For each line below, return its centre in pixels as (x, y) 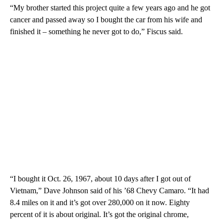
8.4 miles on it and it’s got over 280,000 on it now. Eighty (100, 202)
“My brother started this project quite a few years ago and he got (110, 7)
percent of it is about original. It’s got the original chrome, (99, 214)
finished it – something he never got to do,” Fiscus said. (96, 31)
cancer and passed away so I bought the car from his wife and (106, 19)
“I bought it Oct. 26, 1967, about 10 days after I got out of (100, 178)
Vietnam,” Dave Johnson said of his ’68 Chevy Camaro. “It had (110, 190)
